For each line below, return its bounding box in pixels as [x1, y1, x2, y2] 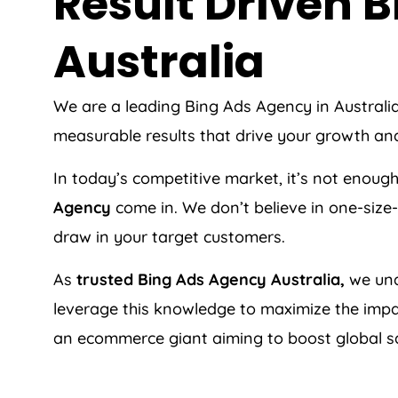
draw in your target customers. [53, 226, 285, 247]
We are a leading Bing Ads [53, 95, 256, 116]
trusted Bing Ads [76, 268, 209, 290]
